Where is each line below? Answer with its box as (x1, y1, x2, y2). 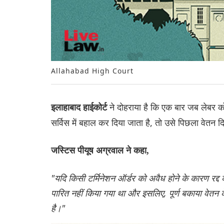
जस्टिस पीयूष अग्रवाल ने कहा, (51, 145, 149, 156)
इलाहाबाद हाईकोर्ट (51, 102, 109, 113)
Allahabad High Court (51, 66, 136, 76)
